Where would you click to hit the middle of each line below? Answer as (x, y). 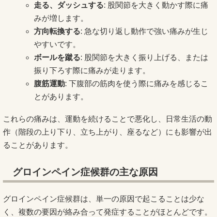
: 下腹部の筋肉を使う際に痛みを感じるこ (137, 83)
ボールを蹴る (57, 57)
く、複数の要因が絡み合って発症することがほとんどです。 (108, 212)
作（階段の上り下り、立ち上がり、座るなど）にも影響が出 (108, 132)
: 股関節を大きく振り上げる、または (144, 57)
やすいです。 (57, 44)
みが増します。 (61, 18)
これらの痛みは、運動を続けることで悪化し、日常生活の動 (108, 119)
